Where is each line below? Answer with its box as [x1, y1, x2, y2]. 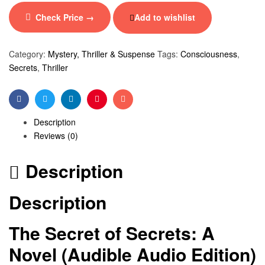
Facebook [18, 102, 56, 114]
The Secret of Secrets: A [9, 219, 215, 245]
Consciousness [180, 47, 237, 60]
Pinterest [96, 102, 130, 114]
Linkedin [70, 102, 102, 114]
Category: [9, 47, 48, 60]
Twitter [44, 102, 69, 114]
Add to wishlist [134, 11, 195, 23]
